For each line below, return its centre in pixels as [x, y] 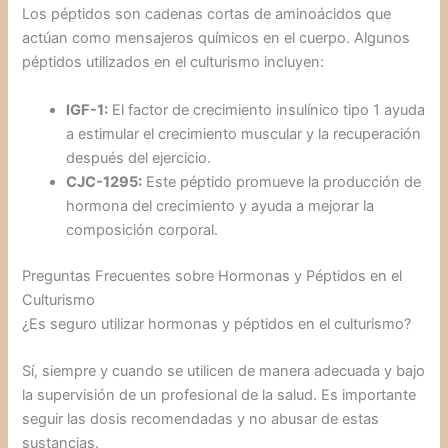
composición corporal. [142, 229]
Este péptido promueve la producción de [282, 181]
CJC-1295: [104, 181]
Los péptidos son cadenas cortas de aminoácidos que [207, 14]
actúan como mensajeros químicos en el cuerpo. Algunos [216, 38]
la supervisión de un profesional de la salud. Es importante [219, 394]
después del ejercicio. [139, 157]
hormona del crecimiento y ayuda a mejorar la [220, 205]
